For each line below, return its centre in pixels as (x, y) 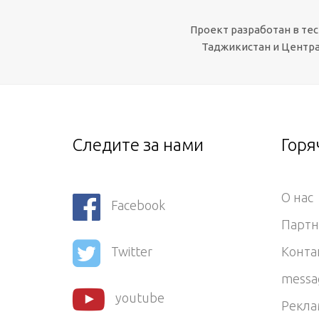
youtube (140, 298)
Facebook (138, 205)
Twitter (132, 252)
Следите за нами (138, 145)
